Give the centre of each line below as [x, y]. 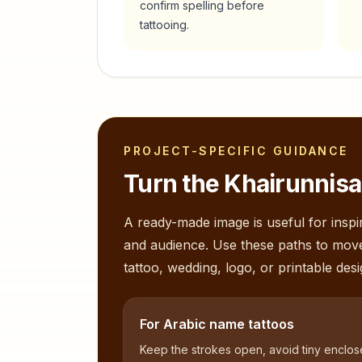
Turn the [174, 183]
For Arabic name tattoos [217, 324]
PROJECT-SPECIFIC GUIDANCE [236, 151]
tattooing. [164, 25]
